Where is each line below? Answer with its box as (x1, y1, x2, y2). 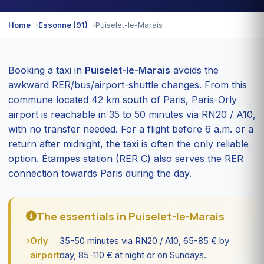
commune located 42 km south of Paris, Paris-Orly (8, 93, 237, 105)
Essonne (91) (38, 19, 88, 29)
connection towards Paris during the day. (8, 167, 192, 179)
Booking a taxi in (8, 64, 85, 76)
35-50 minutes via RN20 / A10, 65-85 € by (60, 235, 230, 246)
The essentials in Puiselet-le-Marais (37, 209, 225, 223)
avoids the (170, 64, 219, 76)
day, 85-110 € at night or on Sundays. (60, 249, 207, 260)
